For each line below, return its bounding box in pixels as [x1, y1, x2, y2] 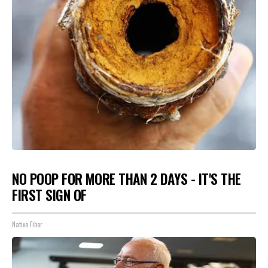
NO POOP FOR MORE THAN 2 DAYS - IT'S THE [12, 169, 242, 189]
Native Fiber [12, 219, 42, 229]
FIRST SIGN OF [12, 185, 87, 205]
